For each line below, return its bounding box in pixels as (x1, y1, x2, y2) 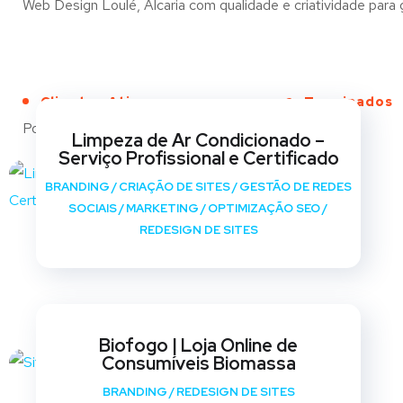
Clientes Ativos (40, 94, 157, 110)
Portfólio (22, 119, 76, 138)
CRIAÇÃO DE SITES (119, 179, 231, 194)
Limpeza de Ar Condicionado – (72, 129, 326, 152)
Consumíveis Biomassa (101, 352, 296, 375)
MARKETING (125, 201, 199, 216)
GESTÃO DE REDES (239, 179, 353, 194)
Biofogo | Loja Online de (99, 334, 299, 357)
